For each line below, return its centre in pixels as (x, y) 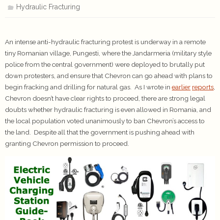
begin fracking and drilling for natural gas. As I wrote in (88, 87)
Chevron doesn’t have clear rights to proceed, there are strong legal (105, 98)
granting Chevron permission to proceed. (67, 143)
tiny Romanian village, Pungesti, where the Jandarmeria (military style (108, 53)
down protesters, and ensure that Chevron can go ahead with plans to (109, 76)
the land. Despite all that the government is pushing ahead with (100, 132)
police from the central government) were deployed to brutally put (105, 64)
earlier (181, 87)
